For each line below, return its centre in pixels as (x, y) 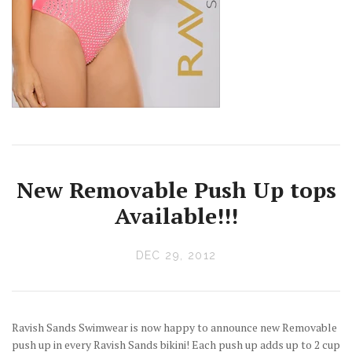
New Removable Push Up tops (176, 190)
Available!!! (176, 216)
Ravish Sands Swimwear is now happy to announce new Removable (174, 328)
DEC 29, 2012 (176, 256)
